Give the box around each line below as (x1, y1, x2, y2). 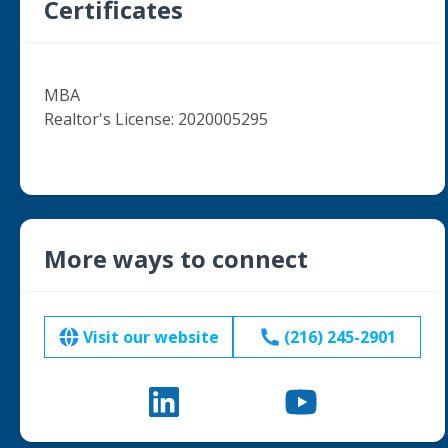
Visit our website (83, 326, 220, 348)
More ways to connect (44, 242, 308, 275)
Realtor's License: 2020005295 (44, 108, 268, 130)
